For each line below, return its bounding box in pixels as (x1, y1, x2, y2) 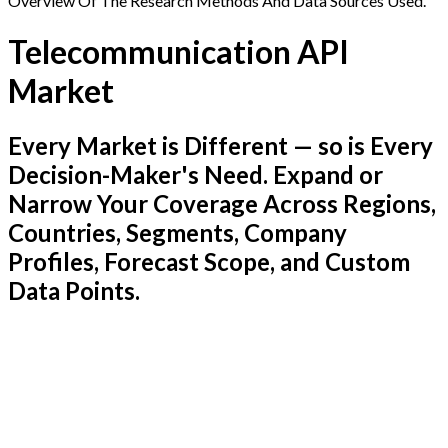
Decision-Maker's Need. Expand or (8, 160, 383, 190)
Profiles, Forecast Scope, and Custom (8, 247, 410, 277)
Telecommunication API (8, 31, 349, 71)
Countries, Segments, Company (8, 218, 347, 248)
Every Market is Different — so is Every (8, 131, 433, 161)
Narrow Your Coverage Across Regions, (8, 189, 436, 219)
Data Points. (8, 276, 140, 306)
